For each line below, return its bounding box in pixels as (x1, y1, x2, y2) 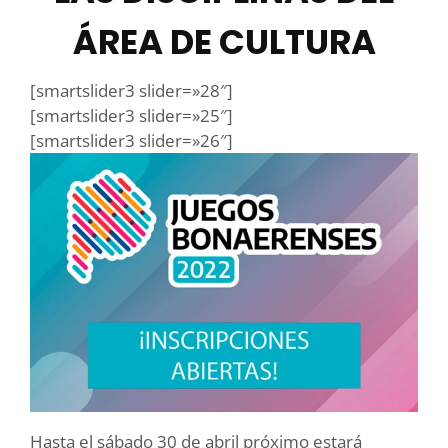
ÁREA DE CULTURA (72, 18, 376, 67)
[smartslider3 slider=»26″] (30, 129, 233, 153)
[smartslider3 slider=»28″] (30, 79, 233, 103)
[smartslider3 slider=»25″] (30, 104, 233, 128)
